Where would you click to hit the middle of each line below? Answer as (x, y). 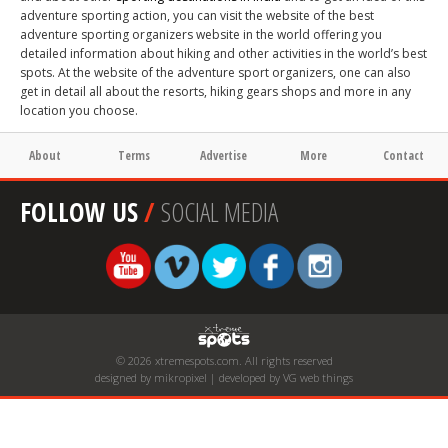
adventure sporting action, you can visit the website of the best (197, 16)
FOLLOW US (79, 212)
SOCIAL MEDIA (219, 212)
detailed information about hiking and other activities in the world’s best (223, 54)
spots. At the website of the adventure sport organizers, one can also (215, 73)
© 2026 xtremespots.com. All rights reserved (224, 361)
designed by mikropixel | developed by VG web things (224, 378)
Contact (403, 156)
